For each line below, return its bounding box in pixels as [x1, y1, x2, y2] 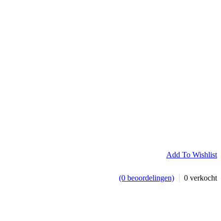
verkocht [188, 174, 217, 182]
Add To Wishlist [166, 150, 217, 159]
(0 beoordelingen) [119, 174, 174, 182]
